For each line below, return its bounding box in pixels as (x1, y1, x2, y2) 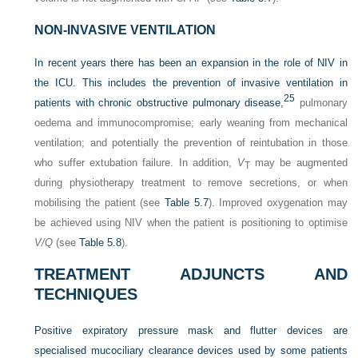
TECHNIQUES (34, 285, 138, 304)
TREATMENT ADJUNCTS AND (34, 265, 348, 284)
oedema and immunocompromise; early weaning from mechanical (34, 117, 348, 129)
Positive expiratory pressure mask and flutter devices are (34, 324, 348, 337)
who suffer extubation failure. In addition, (34, 157, 237, 169)
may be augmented (249, 157, 348, 169)
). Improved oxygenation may (208, 197, 348, 209)
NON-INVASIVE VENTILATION (34, 23, 217, 38)
